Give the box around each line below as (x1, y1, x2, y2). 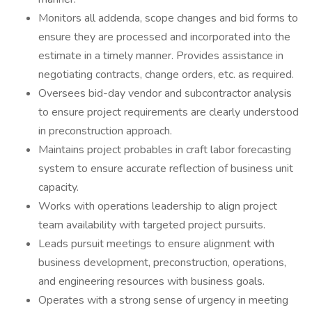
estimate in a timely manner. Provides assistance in (38, 48, 283, 63)
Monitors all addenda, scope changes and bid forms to (38, 10, 298, 26)
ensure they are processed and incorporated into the (38, 29, 290, 45)
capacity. (38, 180, 79, 195)
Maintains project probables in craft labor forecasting (38, 142, 291, 157)
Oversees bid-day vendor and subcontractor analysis (38, 86, 292, 101)
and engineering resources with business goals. (38, 274, 265, 289)
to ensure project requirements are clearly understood (38, 104, 299, 120)
